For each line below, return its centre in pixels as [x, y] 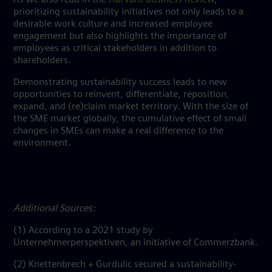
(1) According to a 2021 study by [83, 231]
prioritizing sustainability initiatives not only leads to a [128, 12]
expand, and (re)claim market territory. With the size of [131, 107]
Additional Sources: [54, 209]
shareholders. [43, 61]
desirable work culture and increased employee [113, 24]
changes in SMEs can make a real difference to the [118, 131]
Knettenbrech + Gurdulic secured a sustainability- [132, 265]
